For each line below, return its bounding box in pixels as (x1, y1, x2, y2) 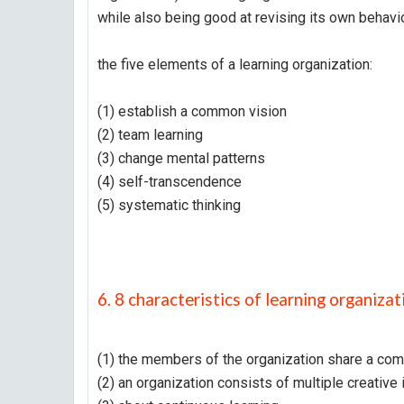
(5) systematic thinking (97, 197, 241, 214)
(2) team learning (97, 126, 203, 143)
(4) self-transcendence (97, 173, 242, 190)
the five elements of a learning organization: (97, 56, 372, 73)
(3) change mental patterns (97, 150, 265, 167)
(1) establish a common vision (97, 103, 287, 120)
